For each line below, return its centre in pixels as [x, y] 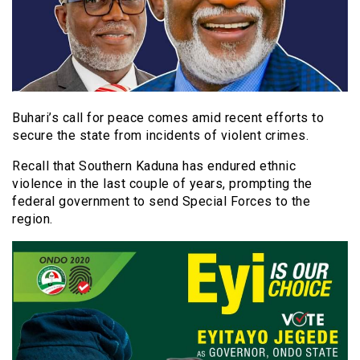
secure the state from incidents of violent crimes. [160, 135]
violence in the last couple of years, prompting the [162, 183]
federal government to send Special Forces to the [161, 201]
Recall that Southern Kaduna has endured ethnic [154, 166]
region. [33, 219]
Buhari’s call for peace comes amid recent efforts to [168, 117]
